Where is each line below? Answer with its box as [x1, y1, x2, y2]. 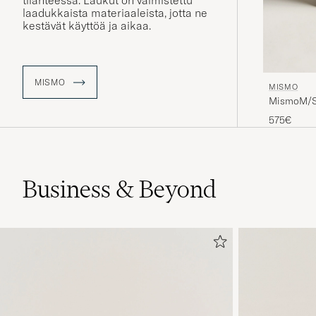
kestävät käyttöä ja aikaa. [23, 18, 151, 33]
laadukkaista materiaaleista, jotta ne [23, 6, 207, 20]
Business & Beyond [23, 174, 217, 204]
